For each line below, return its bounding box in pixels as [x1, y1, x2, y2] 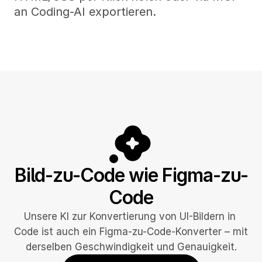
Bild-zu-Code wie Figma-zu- [14, 164, 248, 187]
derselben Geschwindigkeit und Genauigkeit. [25, 241, 237, 253]
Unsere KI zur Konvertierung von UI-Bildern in [23, 211, 236, 222]
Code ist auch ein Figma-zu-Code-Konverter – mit [14, 226, 248, 237]
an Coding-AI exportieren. [14, 5, 156, 19]
